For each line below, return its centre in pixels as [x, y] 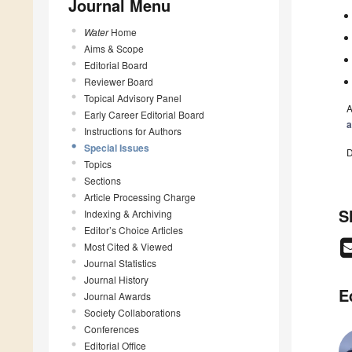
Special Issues [117, 147]
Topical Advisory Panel [133, 97]
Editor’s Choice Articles [134, 229]
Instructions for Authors [133, 130]
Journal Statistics [120, 262]
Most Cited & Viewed [128, 246]
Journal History [116, 279]
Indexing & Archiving [128, 213]
